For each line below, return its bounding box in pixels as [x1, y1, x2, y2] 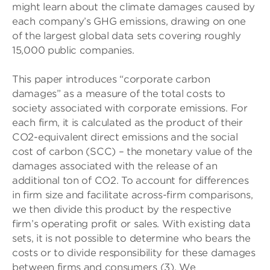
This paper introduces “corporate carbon [12, 74, 210, 85]
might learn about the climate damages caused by [12, 1, 255, 13]
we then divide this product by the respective [12, 204, 231, 215]
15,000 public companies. [12, 45, 134, 56]
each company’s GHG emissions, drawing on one [12, 16, 246, 27]
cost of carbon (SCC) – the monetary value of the [12, 146, 253, 157]
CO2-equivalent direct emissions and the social [12, 131, 238, 143]
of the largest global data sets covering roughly [12, 30, 241, 42]
